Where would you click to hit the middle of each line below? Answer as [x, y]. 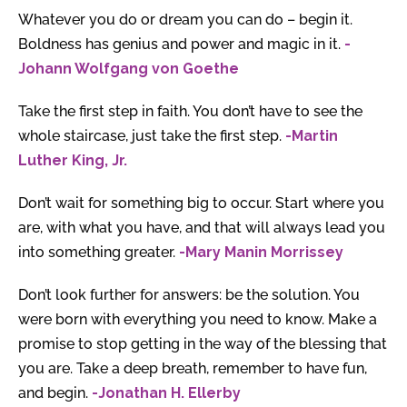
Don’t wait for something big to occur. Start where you [201, 203]
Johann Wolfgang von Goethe [129, 69]
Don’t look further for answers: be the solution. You [189, 295]
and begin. [55, 393]
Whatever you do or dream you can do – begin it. [185, 20]
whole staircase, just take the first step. [152, 136]
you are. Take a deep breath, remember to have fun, [193, 369]
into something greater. [99, 253]
